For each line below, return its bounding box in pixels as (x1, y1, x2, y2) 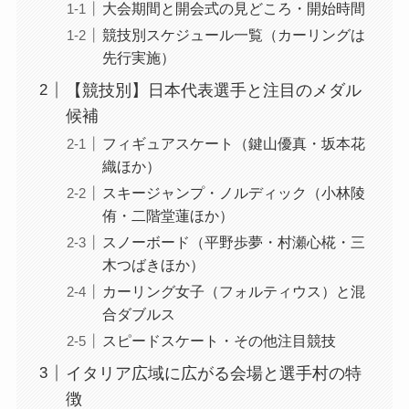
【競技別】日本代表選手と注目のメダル (65, 80, 362, 100)
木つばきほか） (101, 256, 204, 273)
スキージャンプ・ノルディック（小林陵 (101, 184, 365, 201)
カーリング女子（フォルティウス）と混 (101, 282, 365, 299)
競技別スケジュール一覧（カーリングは (101, 26, 365, 43)
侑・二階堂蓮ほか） (101, 206, 234, 224)
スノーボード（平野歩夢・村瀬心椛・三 (101, 233, 365, 250)
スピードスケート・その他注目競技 (101, 331, 336, 349)
